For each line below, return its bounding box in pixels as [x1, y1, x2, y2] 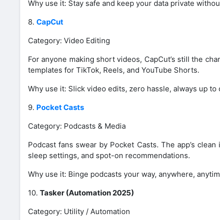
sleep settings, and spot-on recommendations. [28, 150, 190, 160]
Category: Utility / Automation [28, 206, 130, 216]
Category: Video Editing [28, 35, 110, 45]
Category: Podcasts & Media [28, 121, 126, 131]
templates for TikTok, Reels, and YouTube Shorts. [28, 65, 199, 75]
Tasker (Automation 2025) [40, 188, 134, 197]
